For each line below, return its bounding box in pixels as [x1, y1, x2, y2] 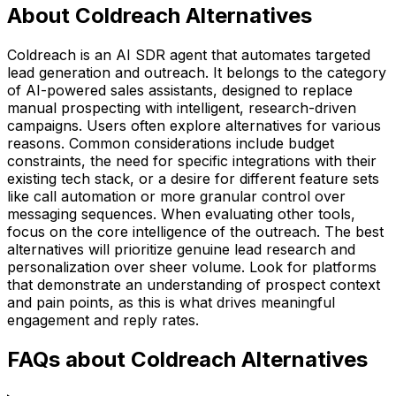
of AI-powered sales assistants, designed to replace [7, 80, 353, 99]
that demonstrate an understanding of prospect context [7, 275, 380, 293]
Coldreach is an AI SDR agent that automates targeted [7, 45, 370, 64]
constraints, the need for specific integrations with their [7, 151, 377, 170]
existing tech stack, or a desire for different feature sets [7, 169, 379, 187]
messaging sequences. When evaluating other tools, [7, 204, 355, 223]
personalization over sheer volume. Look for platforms [7, 257, 377, 276]
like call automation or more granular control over [7, 187, 346, 205]
